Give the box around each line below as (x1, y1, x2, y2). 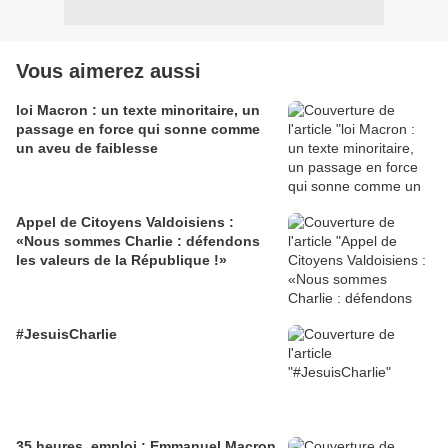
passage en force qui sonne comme (16, 121, 260, 138)
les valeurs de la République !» (16, 252, 227, 269)
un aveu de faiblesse (16, 140, 158, 157)
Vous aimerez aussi (16, 60, 201, 83)
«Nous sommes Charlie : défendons (16, 233, 260, 250)
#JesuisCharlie (16, 326, 117, 343)
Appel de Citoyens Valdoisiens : (16, 214, 234, 231)
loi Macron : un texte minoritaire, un (16, 102, 260, 119)
